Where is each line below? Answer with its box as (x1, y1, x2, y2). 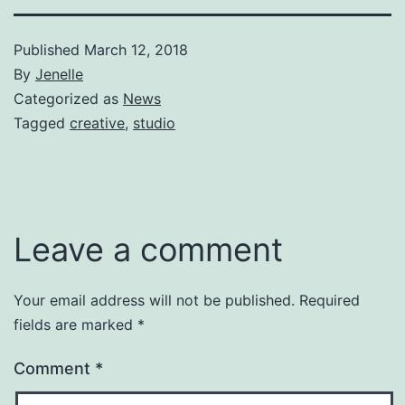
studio (133, 114, 175, 133)
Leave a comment (14, 230, 283, 270)
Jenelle (35, 65, 83, 84)
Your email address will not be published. (14, 291, 295, 310)
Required (299, 291, 360, 310)
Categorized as (14, 89, 123, 108)
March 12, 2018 (84, 41, 188, 60)
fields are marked (14, 316, 137, 334)
